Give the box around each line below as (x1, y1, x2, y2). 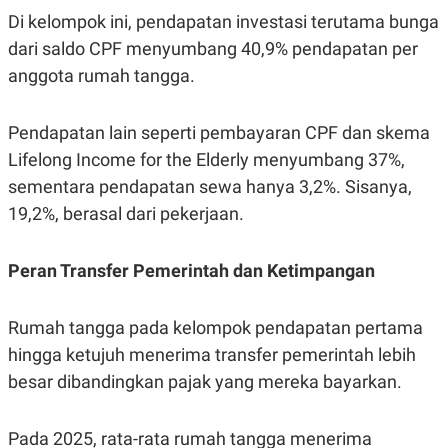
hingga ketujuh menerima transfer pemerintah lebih (8, 343, 416, 365)
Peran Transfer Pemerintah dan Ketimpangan (8, 259, 375, 281)
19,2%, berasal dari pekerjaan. (8, 202, 244, 224)
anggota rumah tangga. (8, 64, 195, 86)
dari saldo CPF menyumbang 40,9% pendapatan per (8, 37, 418, 59)
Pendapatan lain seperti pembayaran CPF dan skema (8, 121, 430, 143)
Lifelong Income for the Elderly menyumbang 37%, (8, 148, 405, 170)
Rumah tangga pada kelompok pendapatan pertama (8, 316, 423, 338)
